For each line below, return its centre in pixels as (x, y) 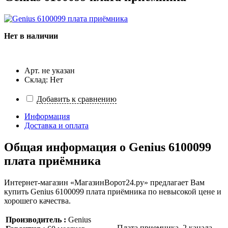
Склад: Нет (44, 80)
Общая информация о (66, 147)
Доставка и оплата (56, 126)
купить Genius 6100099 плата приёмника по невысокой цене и (113, 191)
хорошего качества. (37, 201)
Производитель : (36, 219)
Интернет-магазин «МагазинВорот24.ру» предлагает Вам (104, 182)
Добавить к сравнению (77, 99)
